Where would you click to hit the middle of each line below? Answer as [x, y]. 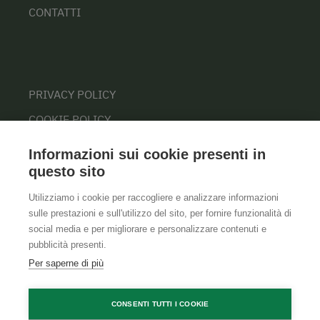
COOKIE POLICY [70, 120]
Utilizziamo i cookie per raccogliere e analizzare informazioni [154, 197]
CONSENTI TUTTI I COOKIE [160, 304]
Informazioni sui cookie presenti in [147, 154]
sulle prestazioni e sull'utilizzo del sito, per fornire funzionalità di [160, 213]
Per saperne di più [66, 263]
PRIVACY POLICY [72, 95]
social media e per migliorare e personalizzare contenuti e [147, 229]
